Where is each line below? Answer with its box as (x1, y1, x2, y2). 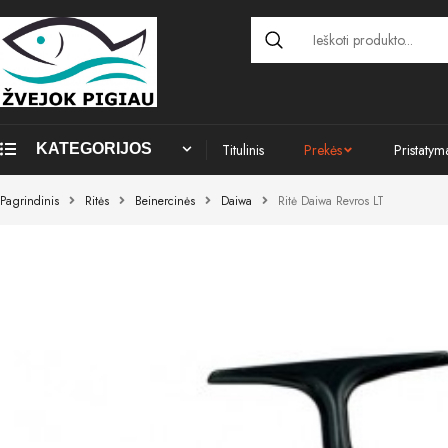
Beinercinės (135, 192, 195, 211)
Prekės (303, 140, 342, 161)
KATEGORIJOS (36, 140, 152, 158)
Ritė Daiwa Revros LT (278, 192, 384, 211)
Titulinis (221, 140, 264, 161)
